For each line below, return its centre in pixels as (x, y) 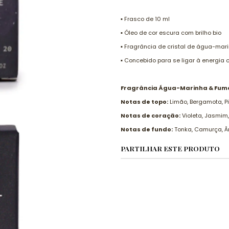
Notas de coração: (151, 116)
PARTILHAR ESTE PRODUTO (170, 148)
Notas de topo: (144, 102)
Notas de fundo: (147, 129)
